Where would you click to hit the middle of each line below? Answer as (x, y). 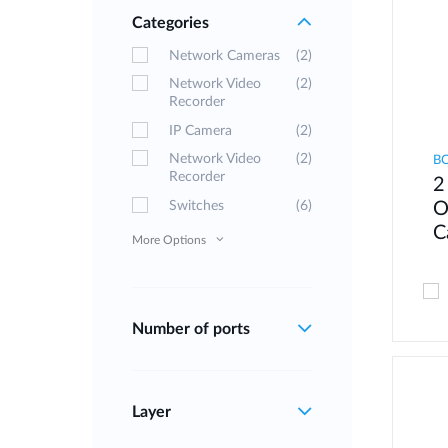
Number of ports (191, 329)
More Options (169, 240)
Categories (170, 23)
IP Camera (200, 131)
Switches (196, 206)
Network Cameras (224, 56)
